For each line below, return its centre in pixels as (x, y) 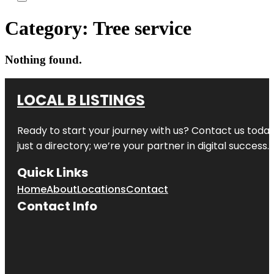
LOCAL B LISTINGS (81, 100)
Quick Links (53, 172)
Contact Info (57, 206)
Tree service (142, 28)
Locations (102, 189)
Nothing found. (43, 59)
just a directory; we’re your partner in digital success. (143, 146)
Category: (49, 28)
